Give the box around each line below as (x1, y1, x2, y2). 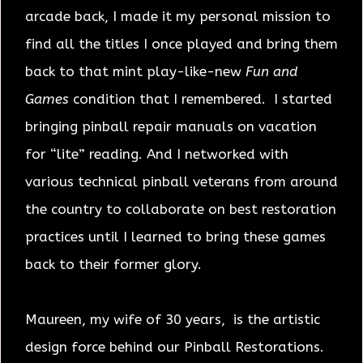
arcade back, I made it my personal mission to (25, 7, 331, 24)
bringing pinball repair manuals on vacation (25, 117, 317, 135)
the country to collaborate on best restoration (25, 200, 336, 217)
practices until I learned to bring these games (25, 228, 326, 245)
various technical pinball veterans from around (25, 173, 338, 190)
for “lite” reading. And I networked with (25, 145, 288, 162)
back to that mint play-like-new (25, 62, 246, 79)
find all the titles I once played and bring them (25, 35, 338, 52)
